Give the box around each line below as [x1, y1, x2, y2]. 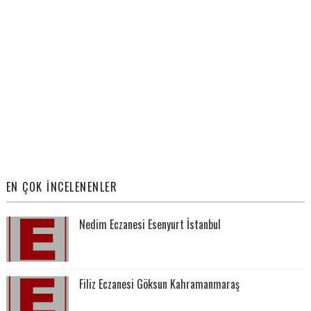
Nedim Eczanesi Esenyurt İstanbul [78, 215, 221, 233]
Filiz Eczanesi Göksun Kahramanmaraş [78, 275, 239, 292]
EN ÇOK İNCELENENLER [6, 178, 118, 195]
